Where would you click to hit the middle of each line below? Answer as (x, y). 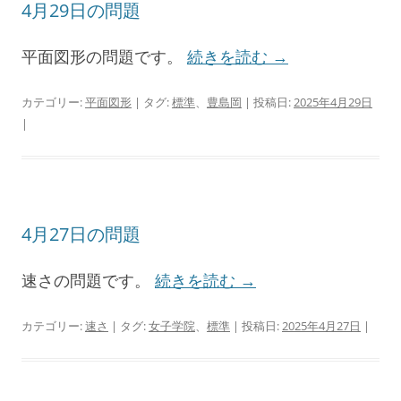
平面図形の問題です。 (104, 57)
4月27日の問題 (81, 235)
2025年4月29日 (333, 102)
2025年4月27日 (321, 326)
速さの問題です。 (88, 281)
